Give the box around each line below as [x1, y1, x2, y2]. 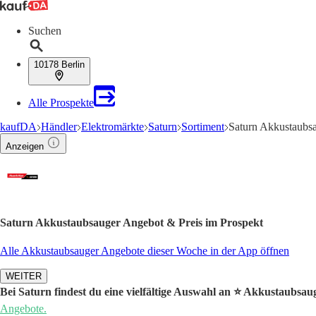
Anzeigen [6, 141, 44, 152]
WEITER [6, 270, 42, 281]
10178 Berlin [34, 59, 85, 70]
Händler [41, 121, 77, 133]
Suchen [28, 25, 61, 37]
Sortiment [181, 121, 224, 133]
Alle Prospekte [28, 97, 94, 109]
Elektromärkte [81, 121, 144, 133]
